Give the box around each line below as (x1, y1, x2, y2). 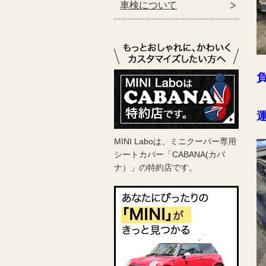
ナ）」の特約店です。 (114, 163, 197, 173)
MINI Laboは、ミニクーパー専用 (114, 137, 236, 147)
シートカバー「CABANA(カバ (114, 150, 225, 160)
